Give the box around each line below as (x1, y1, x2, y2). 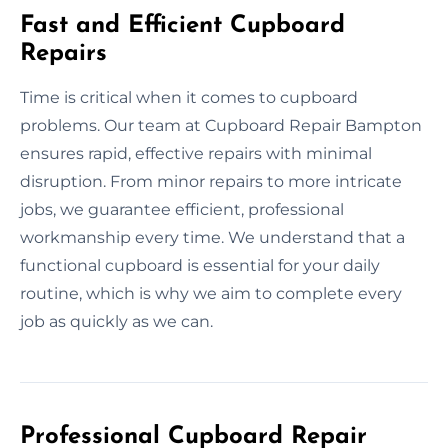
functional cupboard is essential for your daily (20, 255, 380, 275)
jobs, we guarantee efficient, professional (20, 199, 344, 219)
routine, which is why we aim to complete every (20, 283, 402, 303)
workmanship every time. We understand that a (20, 227, 405, 247)
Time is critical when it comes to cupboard (20, 87, 358, 107)
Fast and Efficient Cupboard (20, 13, 345, 38)
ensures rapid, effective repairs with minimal (20, 143, 372, 163)
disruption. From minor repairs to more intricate (20, 171, 402, 191)
